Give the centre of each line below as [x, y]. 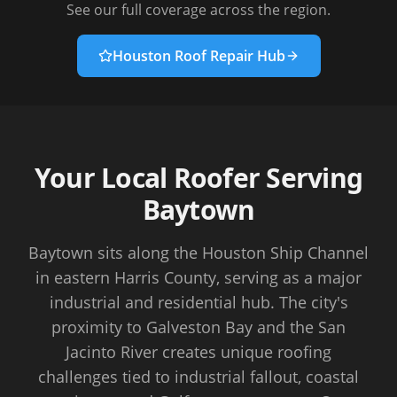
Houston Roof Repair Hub [198, 56]
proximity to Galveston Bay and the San [198, 327]
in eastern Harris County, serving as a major [198, 277]
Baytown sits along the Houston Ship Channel [198, 253]
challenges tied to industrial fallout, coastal [198, 377]
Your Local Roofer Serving [198, 178]
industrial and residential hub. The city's [198, 302]
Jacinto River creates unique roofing [198, 352]
